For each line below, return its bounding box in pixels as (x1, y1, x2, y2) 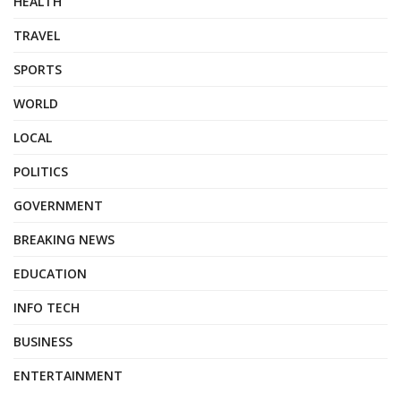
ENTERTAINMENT (13, 367, 123, 384)
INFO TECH (13, 299, 80, 316)
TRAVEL (13, 27, 60, 44)
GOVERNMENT (13, 197, 103, 214)
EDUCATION (13, 265, 87, 282)
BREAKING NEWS (13, 231, 115, 248)
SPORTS (13, 61, 62, 78)
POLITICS (13, 163, 68, 180)
